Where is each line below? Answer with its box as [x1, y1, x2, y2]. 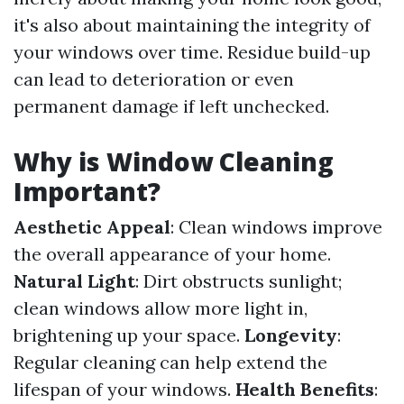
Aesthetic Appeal [14, 216, 170, 238]
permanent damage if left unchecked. [14, 95, 329, 117]
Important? [14, 174, 161, 208]
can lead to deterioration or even [14, 68, 294, 90]
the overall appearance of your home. [14, 243, 331, 265]
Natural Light [14, 270, 135, 292]
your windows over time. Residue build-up [14, 41, 371, 63]
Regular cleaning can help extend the [14, 351, 327, 373]
